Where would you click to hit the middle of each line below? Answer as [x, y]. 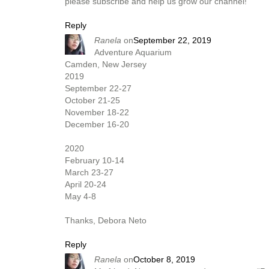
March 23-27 [89, 172]
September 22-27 [98, 88]
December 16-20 [97, 124]
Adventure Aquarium [133, 52]
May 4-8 [80, 196]
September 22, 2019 [172, 40]
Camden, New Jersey [106, 64]
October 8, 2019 [164, 259]
